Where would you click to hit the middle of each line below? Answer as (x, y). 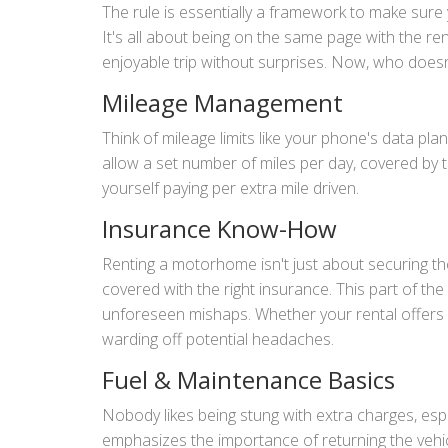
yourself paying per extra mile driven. (230, 187)
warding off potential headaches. (218, 338)
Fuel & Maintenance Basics (248, 379)
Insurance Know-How (219, 228)
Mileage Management (222, 102)
